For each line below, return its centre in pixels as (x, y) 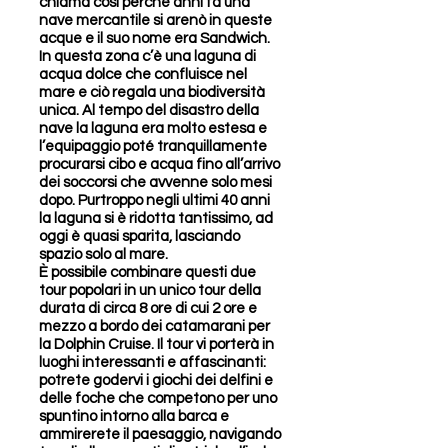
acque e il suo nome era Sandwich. (154, 38)
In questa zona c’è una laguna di (147, 56)
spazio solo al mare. (103, 254)
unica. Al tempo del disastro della (149, 110)
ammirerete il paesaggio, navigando (160, 434)
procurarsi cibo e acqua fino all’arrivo (159, 164)
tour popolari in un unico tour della (150, 290)
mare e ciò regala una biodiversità (152, 92)
